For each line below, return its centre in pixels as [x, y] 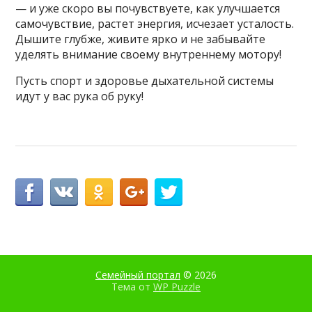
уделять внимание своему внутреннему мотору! [149, 55]
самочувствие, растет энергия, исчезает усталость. [155, 24]
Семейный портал [138, 275]
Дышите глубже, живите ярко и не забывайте [141, 39]
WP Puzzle [177, 287]
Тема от [132, 287]
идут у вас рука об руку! [80, 96]
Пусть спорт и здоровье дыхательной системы [145, 81]
